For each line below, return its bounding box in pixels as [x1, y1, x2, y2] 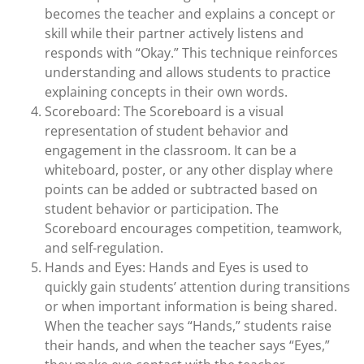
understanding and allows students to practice [45, 63, 331, 81]
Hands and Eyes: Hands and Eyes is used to [45, 258, 309, 276]
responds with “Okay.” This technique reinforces [45, 44, 338, 62]
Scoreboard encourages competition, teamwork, [45, 219, 342, 237]
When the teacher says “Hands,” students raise [45, 317, 331, 335]
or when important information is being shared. [45, 297, 337, 315]
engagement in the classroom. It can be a [45, 141, 297, 159]
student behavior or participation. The [45, 200, 279, 218]
